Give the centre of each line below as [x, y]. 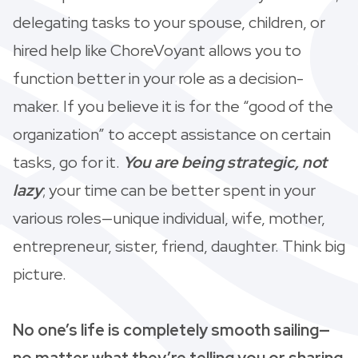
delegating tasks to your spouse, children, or [169, 22]
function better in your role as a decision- [158, 78]
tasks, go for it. [68, 162]
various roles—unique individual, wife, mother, [169, 218]
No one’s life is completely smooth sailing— [171, 330]
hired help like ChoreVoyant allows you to [157, 50]
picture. [40, 274]
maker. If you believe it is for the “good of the [173, 106]
